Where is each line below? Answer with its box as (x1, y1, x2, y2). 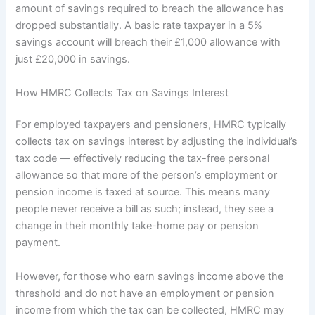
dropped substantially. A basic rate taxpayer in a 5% (15, 19, 263, 32)
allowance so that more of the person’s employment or (15, 169, 278, 182)
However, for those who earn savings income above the (15, 269, 284, 283)
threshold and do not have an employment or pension (15, 286, 275, 300)
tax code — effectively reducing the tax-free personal (15, 152, 270, 165)
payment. (15, 236, 61, 250)
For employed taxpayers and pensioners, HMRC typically (15, 118, 287, 131)
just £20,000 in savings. (15, 53, 131, 66)
